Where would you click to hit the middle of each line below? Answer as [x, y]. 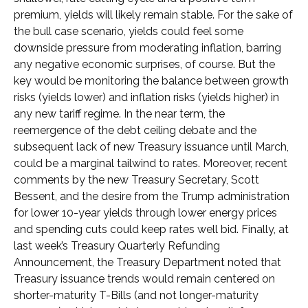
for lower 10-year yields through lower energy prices [145, 212]
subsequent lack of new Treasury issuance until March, [151, 146]
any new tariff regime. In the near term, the [119, 113]
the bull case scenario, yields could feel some [129, 31]
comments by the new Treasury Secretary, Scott [136, 179]
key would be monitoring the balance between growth [151, 80]
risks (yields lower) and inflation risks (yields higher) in [146, 97]
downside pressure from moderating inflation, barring [147, 47]
